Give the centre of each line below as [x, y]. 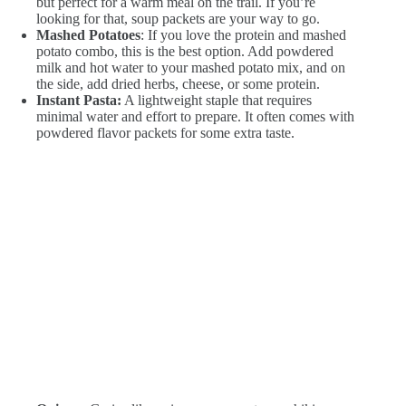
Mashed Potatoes [88, 35]
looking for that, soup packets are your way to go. [178, 19]
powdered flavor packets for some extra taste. [165, 133]
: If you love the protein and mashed [243, 35]
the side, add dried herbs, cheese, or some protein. [178, 84]
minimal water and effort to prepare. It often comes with [195, 117]
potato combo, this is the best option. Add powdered [185, 52]
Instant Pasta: [79, 101]
